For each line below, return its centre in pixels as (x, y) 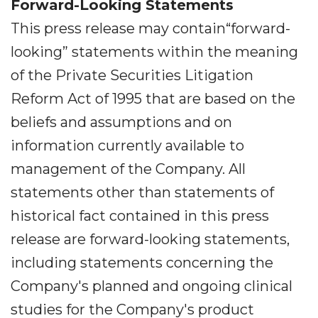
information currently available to (127, 146)
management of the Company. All (128, 169)
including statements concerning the (142, 263)
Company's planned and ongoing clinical (152, 286)
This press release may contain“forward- (150, 28)
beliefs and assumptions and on (121, 122)
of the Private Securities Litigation (132, 75)
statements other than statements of (142, 192)
